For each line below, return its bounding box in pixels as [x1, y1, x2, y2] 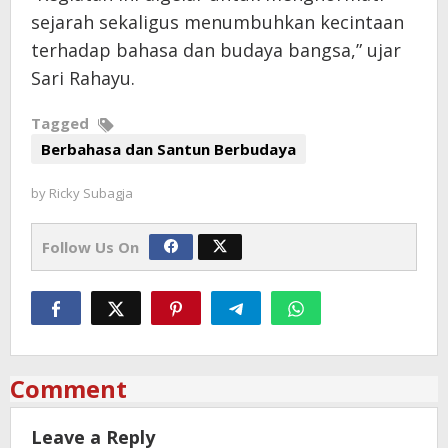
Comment [10, 372, 127, 406]
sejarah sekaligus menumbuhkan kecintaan [31, 10, 404, 35]
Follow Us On [42, 237, 139, 258]
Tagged [31, 113, 93, 134]
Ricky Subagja [49, 184, 133, 203]
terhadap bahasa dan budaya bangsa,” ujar [31, 38, 401, 63]
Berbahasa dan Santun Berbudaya [41, 139, 296, 160]
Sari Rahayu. [31, 66, 135, 91]
